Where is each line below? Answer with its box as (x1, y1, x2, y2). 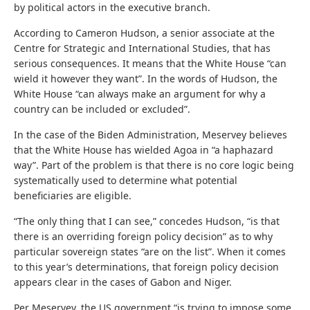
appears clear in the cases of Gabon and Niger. (14, 275, 232, 289)
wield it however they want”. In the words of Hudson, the (14, 71, 277, 85)
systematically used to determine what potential (14, 173, 237, 187)
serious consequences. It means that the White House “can (14, 56, 286, 70)
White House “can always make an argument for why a (14, 86, 266, 100)
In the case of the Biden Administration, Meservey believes (14, 127, 287, 141)
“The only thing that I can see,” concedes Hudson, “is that (14, 214, 280, 228)
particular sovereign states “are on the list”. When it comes (14, 244, 286, 258)
